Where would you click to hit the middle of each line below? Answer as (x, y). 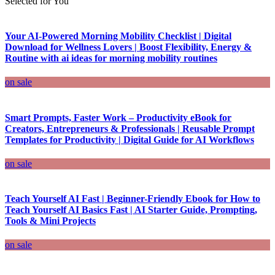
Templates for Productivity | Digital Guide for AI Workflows (130, 139)
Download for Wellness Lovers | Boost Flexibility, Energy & (128, 47)
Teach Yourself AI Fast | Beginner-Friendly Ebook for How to (133, 199)
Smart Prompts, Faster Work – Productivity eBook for (118, 117)
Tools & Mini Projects (50, 221)
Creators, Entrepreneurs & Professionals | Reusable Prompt (130, 128)
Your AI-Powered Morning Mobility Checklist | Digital (118, 36)
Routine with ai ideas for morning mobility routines (111, 58)
